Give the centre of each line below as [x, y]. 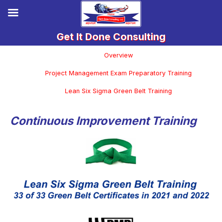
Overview [118, 55]
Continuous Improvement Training [103, 121]
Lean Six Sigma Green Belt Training [118, 91]
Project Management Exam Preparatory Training [118, 73]
